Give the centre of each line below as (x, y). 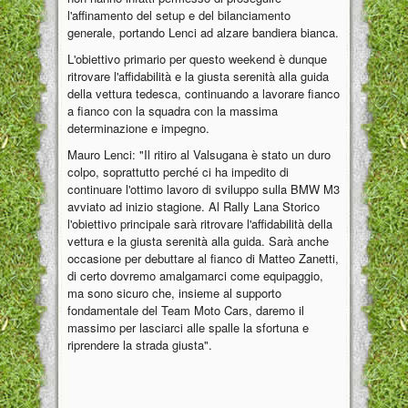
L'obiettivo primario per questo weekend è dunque (197, 59)
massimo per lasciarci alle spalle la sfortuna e (188, 328)
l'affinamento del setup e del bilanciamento (179, 15)
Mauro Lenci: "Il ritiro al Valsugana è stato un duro (199, 155)
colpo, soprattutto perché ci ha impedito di (178, 172)
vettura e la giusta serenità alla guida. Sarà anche (198, 241)
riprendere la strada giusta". (140, 345)
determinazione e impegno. (138, 128)
